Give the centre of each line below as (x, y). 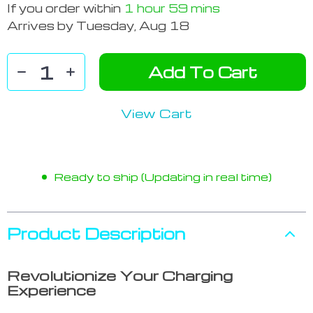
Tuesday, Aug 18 (133, 26)
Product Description (96, 234)
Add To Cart (203, 72)
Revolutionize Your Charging (120, 276)
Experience (51, 290)
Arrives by (42, 26)
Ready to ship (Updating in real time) (162, 177)
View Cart (156, 113)
